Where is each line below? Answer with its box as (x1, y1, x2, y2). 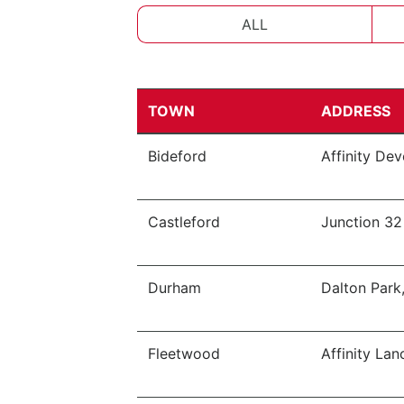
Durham (148, 279, 201, 297)
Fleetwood (148, 344, 220, 363)
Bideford (148, 147, 207, 165)
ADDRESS (321, 102, 390, 120)
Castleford (148, 213, 220, 231)
